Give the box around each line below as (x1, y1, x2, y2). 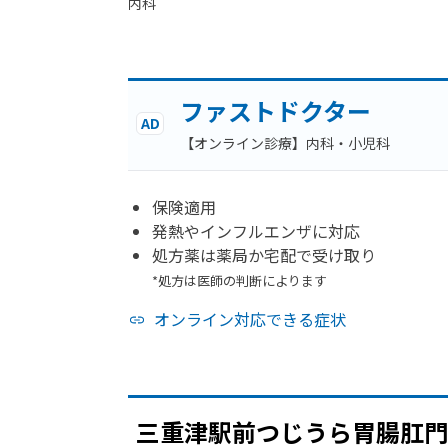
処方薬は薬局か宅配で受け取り (152, 243, 376, 267)
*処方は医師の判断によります (152, 271, 327, 290)
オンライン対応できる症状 (154, 307, 346, 331)
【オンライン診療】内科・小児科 (180, 133, 390, 153)
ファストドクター (180, 93, 371, 128)
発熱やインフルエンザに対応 (152, 219, 360, 243)
